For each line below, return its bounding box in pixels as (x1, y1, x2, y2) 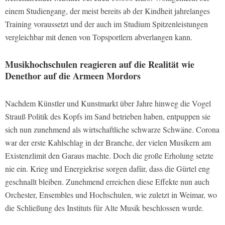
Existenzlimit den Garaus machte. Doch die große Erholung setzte (5, 150, 213, 161)
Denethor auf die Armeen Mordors (5, 69, 141, 82)
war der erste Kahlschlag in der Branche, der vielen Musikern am (5, 137, 211, 148)
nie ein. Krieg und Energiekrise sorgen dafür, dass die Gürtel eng (5, 163, 210, 174)
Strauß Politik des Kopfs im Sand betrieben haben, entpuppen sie (5, 110, 210, 122)
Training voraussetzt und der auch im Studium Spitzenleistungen (5, 18, 208, 29)
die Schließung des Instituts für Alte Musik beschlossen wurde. (5, 202, 204, 213)
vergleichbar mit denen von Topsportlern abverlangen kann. (5, 31, 192, 42)
